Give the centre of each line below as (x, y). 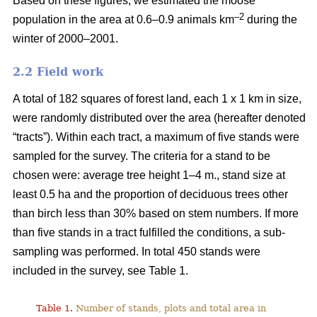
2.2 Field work (58, 71)
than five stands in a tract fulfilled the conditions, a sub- (149, 232)
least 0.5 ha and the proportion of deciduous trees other (150, 194)
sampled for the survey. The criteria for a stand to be (142, 156)
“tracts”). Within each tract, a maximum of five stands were (156, 137)
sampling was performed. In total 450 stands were (137, 251)
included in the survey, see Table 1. (100, 270)
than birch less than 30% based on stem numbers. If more (156, 213)
